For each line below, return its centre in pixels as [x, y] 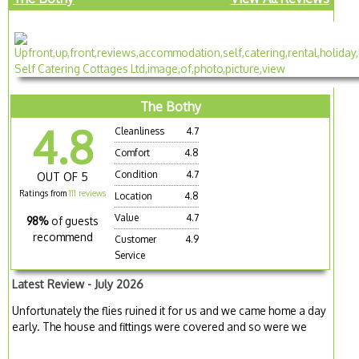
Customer [136, 239]
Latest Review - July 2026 [78, 284]
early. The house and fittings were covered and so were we [160, 327]
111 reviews [88, 193]
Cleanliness [140, 131]
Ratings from [44, 193]
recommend [63, 236]
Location [134, 196]
